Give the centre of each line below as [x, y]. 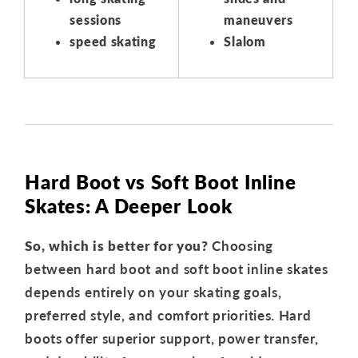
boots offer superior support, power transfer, [172, 339]
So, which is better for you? [119, 246]
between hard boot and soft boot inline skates [177, 269]
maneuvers [259, 20]
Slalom [245, 42]
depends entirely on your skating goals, [153, 292]
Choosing [243, 246]
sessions [95, 20]
